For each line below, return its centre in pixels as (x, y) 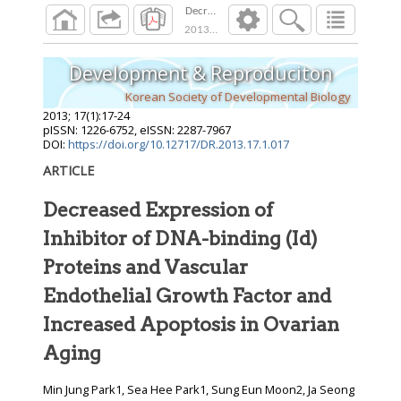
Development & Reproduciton (200, 73)
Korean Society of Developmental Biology (238, 96)
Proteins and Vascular (145, 267)
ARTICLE (68, 171)
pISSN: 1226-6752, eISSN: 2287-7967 (137, 130)
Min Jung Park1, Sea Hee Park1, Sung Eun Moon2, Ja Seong (199, 390)
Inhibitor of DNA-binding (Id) (180, 239)
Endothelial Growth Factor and (187, 296)
